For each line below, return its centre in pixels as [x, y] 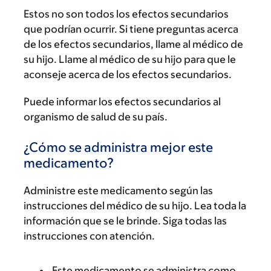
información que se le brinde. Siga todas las [125, 221]
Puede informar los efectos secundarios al [122, 102]
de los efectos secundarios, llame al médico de [133, 44]
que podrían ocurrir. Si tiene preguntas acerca [131, 29]
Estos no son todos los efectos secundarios [126, 14]
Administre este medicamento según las [118, 191]
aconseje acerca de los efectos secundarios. [128, 74]
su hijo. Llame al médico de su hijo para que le [130, 59]
